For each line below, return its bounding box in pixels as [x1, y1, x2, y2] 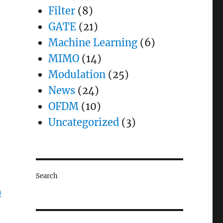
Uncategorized [48, 116, 119, 128]
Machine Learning [48, 36, 137, 49]
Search [35, 172, 58, 180]
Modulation [48, 68, 106, 81]
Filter [48, 4, 75, 17]
